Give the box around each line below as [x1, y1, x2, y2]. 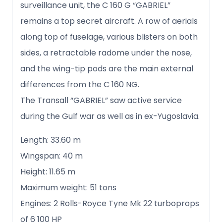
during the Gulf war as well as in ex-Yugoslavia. [20, 110, 200, 122]
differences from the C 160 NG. [20, 78, 139, 90]
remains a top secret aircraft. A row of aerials [20, 15, 198, 27]
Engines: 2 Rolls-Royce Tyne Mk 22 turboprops [20, 197, 199, 209]
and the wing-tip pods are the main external [20, 62, 193, 74]
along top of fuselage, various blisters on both [20, 31, 198, 43]
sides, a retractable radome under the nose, [20, 47, 192, 58]
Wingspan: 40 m [20, 150, 83, 162]
